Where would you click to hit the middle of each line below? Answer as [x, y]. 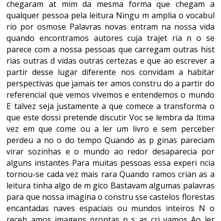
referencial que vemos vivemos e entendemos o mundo [110, 95]
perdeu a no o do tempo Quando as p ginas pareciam [110, 140]
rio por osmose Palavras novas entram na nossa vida [110, 27]
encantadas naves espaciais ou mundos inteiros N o [110, 208]
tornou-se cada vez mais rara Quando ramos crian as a [110, 174]
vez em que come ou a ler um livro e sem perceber [110, 129]
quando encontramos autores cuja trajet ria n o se [110, 38]
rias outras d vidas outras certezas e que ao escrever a [110, 61]
